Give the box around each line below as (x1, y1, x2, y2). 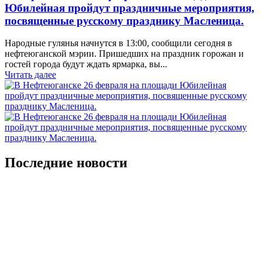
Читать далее (5, 70, 56, 80)
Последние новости (5, 155, 127, 171)
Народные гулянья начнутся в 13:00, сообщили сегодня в (5, 38, 232, 49)
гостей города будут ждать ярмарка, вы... (5, 59, 167, 70)
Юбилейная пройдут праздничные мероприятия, (5, 1, 254, 14)
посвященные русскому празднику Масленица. (5, 14, 244, 27)
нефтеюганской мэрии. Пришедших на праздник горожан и (5, 49, 244, 59)
